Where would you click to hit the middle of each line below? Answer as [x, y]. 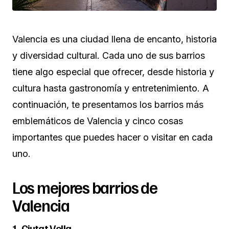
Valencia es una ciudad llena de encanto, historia [114, 39]
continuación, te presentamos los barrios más [108, 104]
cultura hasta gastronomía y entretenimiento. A [111, 88]
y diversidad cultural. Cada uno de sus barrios [109, 55]
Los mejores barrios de [85, 187]
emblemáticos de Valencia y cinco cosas [98, 121]
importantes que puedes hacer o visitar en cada [112, 137]
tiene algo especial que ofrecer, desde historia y [113, 72]
